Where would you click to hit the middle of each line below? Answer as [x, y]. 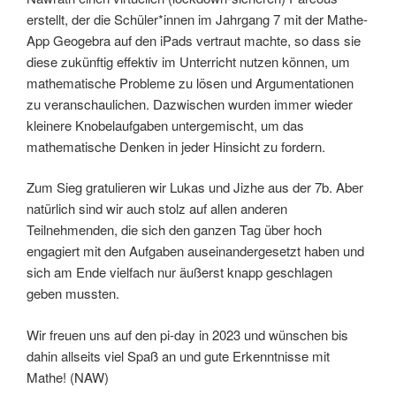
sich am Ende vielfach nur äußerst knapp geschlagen [179, 272]
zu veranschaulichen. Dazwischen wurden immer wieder [190, 103]
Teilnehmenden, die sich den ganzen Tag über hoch [174, 230]
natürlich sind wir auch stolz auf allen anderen [157, 209]
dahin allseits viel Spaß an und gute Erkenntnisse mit [178, 355]
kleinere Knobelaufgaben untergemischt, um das [165, 125]
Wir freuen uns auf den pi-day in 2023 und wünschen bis [187, 334]
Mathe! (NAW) [68, 377]
